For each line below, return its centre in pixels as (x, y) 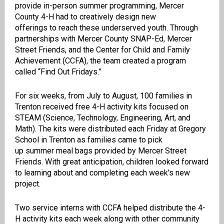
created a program (153, 61)
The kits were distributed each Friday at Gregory (122, 129)
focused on (167, 107)
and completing (102, 173)
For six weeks (39, 96)
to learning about (45, 173)
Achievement (37, 61)
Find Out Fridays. (69, 72)
